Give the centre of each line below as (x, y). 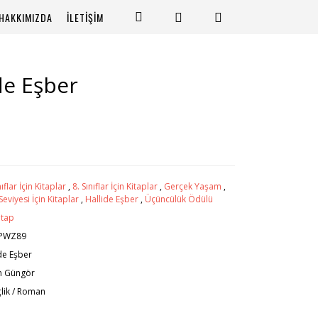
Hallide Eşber (112, 199)
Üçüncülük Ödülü (179, 199)
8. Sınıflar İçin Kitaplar (115, 186)
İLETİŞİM (85, 17)
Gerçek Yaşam (193, 186)
